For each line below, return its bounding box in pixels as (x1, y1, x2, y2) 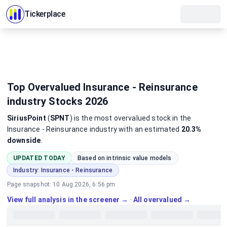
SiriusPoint (7, 114, 46, 122)
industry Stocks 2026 (7, 95, 108, 107)
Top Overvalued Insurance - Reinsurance (7, 81, 198, 93)
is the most (72, 114, 114, 122)
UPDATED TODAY (13, 155, 65, 162)
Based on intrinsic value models (77, 155, 172, 162)
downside (7, 136, 41, 144)
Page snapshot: (7, 181, 53, 188)
